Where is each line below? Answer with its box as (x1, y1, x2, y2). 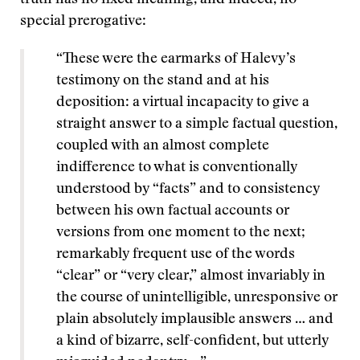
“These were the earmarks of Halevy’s (56, 52, 296, 67)
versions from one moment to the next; (56, 226, 305, 240)
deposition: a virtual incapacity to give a (56, 96, 309, 110)
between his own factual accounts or (56, 204, 289, 219)
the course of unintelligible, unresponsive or (56, 291, 337, 305)
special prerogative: (20, 14, 146, 29)
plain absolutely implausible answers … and (56, 313, 333, 327)
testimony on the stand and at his (56, 74, 269, 88)
